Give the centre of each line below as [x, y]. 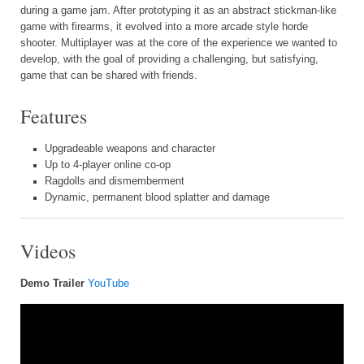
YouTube [108, 283]
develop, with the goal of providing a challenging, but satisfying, [169, 59]
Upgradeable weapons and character [130, 148]
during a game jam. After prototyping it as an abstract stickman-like [178, 10]
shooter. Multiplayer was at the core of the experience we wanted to [179, 43]
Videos [48, 251]
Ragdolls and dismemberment [115, 181]
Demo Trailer [52, 283]
